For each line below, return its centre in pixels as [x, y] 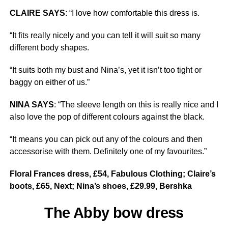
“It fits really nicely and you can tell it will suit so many [105, 35]
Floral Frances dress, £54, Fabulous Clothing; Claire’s [112, 174]
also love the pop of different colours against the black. [107, 117]
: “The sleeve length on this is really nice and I [136, 105]
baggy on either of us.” [49, 82]
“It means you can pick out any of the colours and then [106, 139]
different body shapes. [49, 48]
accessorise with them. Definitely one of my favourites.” [108, 151]
